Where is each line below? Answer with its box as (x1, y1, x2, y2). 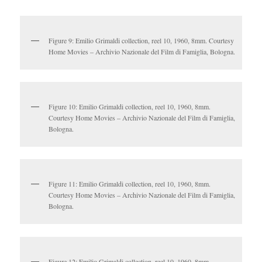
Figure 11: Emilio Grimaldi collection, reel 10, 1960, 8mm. (49, 179, 211, 189)
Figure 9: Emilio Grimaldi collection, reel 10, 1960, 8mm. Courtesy (49, 35, 235, 45)
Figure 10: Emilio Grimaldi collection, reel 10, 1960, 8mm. (49, 101, 211, 111)
